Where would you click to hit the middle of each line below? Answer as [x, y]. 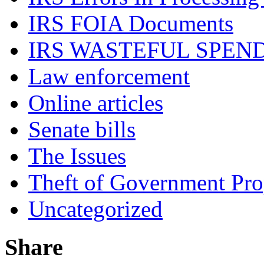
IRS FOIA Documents [131, 24]
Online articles [96, 103]
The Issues [77, 156]
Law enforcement [109, 77]
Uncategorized [95, 209]
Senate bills [82, 130]
